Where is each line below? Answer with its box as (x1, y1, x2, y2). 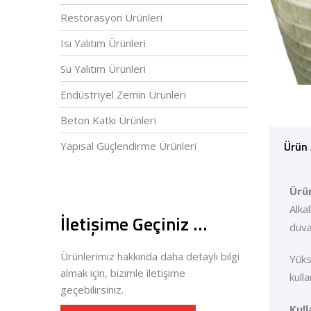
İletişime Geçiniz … (60, 210, 207, 237)
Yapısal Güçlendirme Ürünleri (60, 139, 196, 153)
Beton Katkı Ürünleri (60, 113, 156, 127)
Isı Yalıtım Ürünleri (60, 36, 146, 50)
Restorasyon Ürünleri (60, 10, 162, 24)
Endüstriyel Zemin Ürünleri (60, 87, 186, 101)
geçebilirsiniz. (60, 283, 124, 296)
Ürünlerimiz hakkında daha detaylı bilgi (60, 249, 239, 263)
